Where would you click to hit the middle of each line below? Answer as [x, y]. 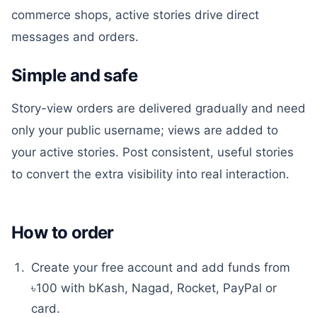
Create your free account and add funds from [161, 267]
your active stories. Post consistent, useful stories [152, 152]
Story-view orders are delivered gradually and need [158, 108]
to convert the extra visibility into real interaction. [150, 174]
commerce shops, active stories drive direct [135, 15]
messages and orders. [75, 37]
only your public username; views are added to [145, 130]
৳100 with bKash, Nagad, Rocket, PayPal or [154, 288]
